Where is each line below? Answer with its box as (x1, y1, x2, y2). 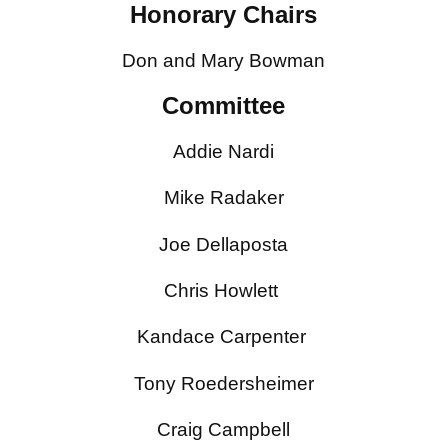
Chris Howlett (164, 280, 284, 302)
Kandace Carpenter (136, 326, 311, 348)
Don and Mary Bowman (122, 50, 326, 72)
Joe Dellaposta (159, 233, 289, 255)
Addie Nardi (173, 140, 275, 162)
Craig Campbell (157, 419, 291, 441)
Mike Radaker (163, 187, 284, 209)
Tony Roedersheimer (133, 372, 314, 394)
